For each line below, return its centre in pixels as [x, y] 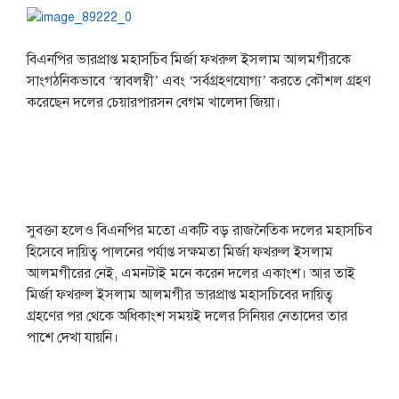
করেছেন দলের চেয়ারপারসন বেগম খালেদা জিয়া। [153, 102]
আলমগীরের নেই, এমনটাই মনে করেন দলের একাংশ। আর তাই [191, 273]
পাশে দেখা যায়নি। [72, 338]
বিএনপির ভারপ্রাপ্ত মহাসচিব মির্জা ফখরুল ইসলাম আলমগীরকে [188, 60]
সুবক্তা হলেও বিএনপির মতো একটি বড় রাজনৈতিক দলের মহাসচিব [199, 231]
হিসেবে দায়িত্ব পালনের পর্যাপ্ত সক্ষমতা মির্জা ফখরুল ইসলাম [179, 252]
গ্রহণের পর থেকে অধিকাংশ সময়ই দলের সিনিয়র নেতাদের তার [187, 316]
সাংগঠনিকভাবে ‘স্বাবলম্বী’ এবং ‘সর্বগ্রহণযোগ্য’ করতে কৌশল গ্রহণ [198, 81]
